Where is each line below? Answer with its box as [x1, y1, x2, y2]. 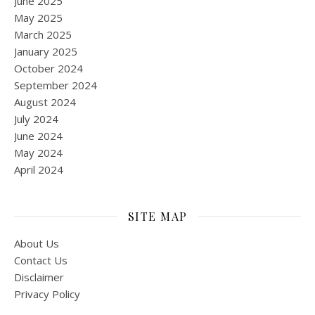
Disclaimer [14, 269, 64, 284]
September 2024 [14, 77, 97, 92]
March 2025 [14, 27, 72, 41]
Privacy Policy [14, 286, 80, 301]
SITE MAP [127, 208, 188, 224]
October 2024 [14, 60, 83, 75]
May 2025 [14, 10, 63, 25]
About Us [14, 236, 59, 250]
